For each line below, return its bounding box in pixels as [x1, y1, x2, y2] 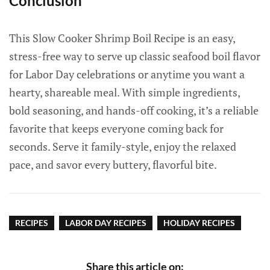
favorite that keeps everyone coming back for [9, 121, 224, 136]
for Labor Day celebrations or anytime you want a [9, 67, 245, 82]
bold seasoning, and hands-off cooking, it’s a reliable [9, 103, 259, 118]
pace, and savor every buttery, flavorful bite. [9, 157, 217, 172]
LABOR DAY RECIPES [65, 218, 146, 228]
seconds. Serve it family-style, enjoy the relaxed [9, 139, 236, 154]
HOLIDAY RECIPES [163, 218, 235, 228]
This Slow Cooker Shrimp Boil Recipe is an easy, [9, 31, 235, 46]
